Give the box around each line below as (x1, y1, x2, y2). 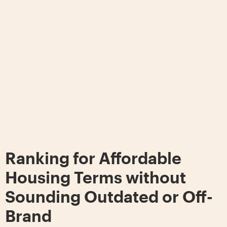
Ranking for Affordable (5, 148, 181, 168)
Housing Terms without (5, 168, 186, 187)
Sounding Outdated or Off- (5, 187, 213, 206)
